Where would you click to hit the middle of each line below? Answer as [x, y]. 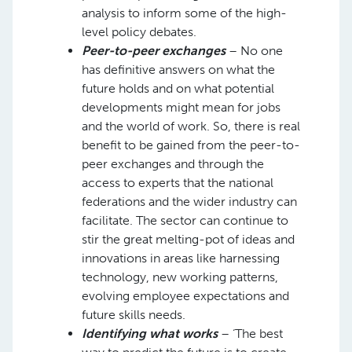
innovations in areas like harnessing [181, 258]
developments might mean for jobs [181, 107]
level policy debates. [139, 32]
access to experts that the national [178, 183]
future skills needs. [134, 315]
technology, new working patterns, [180, 277]
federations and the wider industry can [189, 202]
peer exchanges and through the [173, 164]
